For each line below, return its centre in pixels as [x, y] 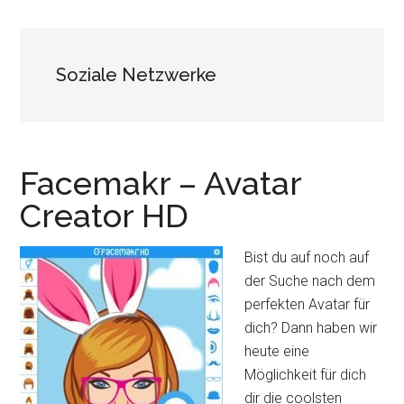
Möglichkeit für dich [306, 375]
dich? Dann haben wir [311, 328]
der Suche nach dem [310, 281]
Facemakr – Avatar [161, 183]
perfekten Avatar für [308, 304]
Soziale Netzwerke [137, 75]
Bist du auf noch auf [307, 257]
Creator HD [105, 216]
